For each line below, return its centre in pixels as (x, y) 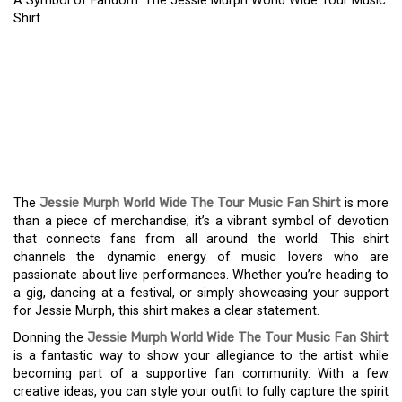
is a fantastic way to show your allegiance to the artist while (201, 356)
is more (365, 203)
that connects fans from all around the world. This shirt (201, 239)
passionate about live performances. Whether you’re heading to (201, 275)
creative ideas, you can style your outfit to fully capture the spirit (201, 392)
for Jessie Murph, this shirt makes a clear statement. (166, 311)
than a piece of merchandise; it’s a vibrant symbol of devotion (201, 221)
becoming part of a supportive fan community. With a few (201, 374)
